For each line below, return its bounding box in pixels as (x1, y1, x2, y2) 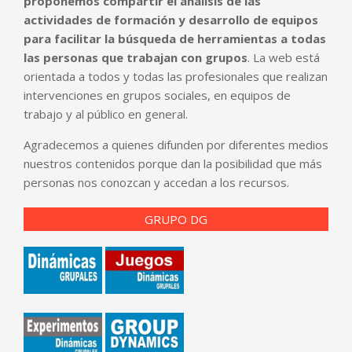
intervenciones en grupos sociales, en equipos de (24, 86, 291, 103)
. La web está (247, 49, 320, 65)
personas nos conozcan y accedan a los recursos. (24, 174, 289, 190)
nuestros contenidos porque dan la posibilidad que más (24, 155, 322, 171)
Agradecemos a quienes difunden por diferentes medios (24, 136, 328, 152)
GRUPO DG (145, 211, 207, 227)
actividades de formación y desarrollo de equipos (24, 11, 318, 27)
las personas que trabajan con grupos (24, 49, 247, 65)
